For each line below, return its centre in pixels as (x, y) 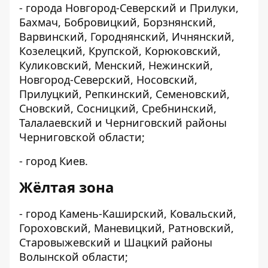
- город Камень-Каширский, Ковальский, (128, 214)
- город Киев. (54, 161)
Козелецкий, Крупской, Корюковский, (120, 51)
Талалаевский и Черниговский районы (123, 123)
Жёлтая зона (67, 187)
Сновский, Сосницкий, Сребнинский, (118, 108)
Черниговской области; (82, 137)
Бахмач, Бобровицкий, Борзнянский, (118, 22)
